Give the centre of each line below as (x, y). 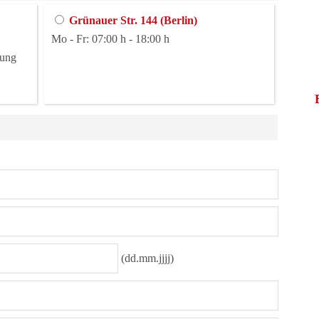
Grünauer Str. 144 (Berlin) (133, 20)
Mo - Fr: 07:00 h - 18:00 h (110, 39)
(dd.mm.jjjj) (146, 258)
